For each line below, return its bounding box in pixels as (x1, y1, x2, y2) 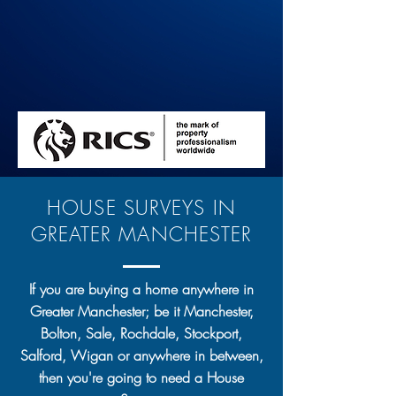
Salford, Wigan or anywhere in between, (19, 346, 263, 365)
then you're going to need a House (39, 368, 244, 387)
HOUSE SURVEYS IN (47, 194, 236, 221)
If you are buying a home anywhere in (29, 279, 254, 299)
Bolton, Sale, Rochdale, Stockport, (41, 324, 242, 343)
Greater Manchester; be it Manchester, (29, 301, 254, 321)
